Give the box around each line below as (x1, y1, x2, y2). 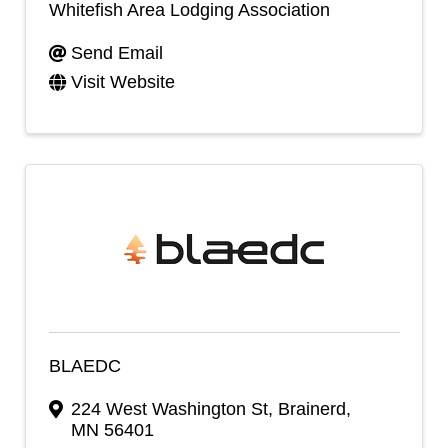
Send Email (71, 43, 163, 63)
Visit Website (71, 72, 175, 92)
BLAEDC (48, 355, 121, 376)
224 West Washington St (71, 399, 268, 419)
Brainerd (278, 399, 346, 419)
